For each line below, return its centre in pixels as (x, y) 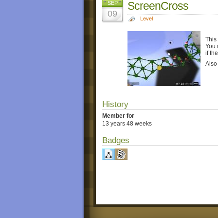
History (115, 104)
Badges (116, 141)
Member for (118, 116)
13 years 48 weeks (127, 124)
